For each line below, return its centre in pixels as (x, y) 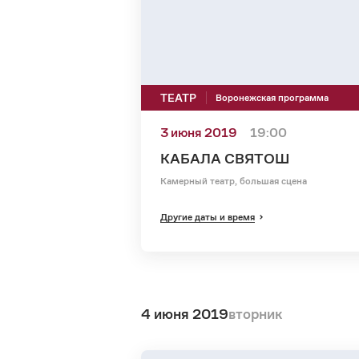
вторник (255, 313)
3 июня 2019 (199, 132)
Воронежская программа (272, 97)
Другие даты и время (208, 216)
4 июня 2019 (185, 313)
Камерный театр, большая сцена (234, 180)
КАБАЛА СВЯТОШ (225, 158)
